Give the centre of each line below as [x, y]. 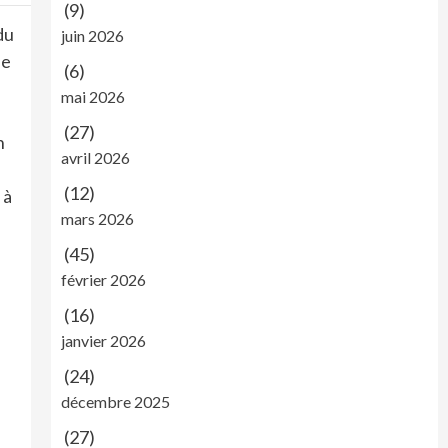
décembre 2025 [115, 401]
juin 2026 [92, 35]
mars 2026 [97, 218]
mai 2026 [92, 96]
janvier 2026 [103, 340]
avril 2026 [95, 157]
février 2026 [103, 279]
